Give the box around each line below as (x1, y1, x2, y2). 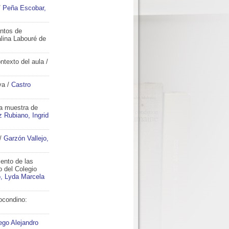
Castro (11, 81, 31, 88)
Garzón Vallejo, (4, 134, 49, 142)
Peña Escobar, (3, 4, 46, 12)
